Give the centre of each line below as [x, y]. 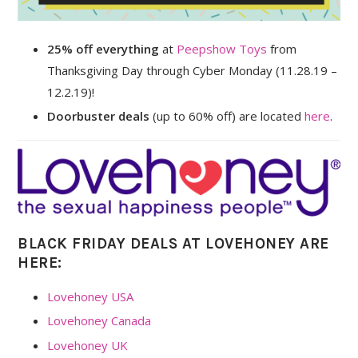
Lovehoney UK [88, 345]
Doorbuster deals [99, 115]
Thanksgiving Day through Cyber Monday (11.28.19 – [193, 70]
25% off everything [103, 48]
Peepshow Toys [222, 48]
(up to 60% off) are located [227, 115]
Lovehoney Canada [99, 321]
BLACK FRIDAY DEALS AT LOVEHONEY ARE [173, 244]
